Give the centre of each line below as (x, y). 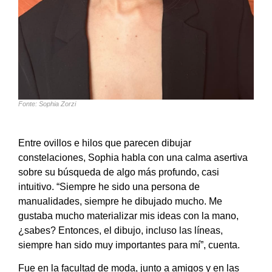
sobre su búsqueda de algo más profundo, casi (119, 172)
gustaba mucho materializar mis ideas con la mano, (128, 216)
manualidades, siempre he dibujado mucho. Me (120, 201)
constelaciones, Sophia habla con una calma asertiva (133, 157)
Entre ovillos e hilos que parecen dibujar (105, 143)
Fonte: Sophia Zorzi (47, 104)
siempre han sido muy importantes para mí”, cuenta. (129, 245)
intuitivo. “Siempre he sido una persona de (109, 186)
